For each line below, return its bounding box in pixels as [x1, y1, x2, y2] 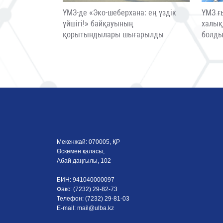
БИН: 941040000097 [57, 176, 114, 183]
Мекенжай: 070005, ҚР [57, 138, 120, 145]
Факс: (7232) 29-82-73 [57, 185, 117, 193]
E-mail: [57, 204, 77, 212]
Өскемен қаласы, [57, 147, 105, 155]
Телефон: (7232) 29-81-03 [57, 195, 129, 202]
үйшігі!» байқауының [63, 18, 133, 28]
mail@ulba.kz [77, 204, 114, 212]
